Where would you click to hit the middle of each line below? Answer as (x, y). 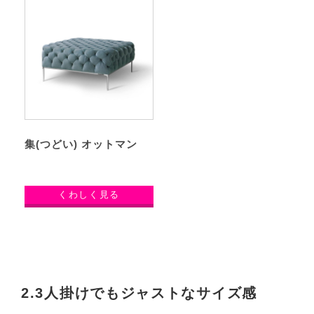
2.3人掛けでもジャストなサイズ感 (139, 293)
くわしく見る (89, 194)
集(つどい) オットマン (81, 144)
